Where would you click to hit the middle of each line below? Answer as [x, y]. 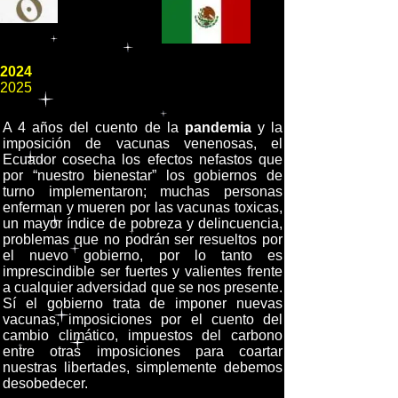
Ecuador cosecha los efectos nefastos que [143, 159]
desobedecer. [45, 383]
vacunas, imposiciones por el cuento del [143, 319]
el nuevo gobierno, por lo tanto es [143, 255]
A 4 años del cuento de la [94, 127]
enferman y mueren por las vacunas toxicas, [143, 207]
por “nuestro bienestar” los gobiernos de [143, 175]
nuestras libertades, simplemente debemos [143, 367]
